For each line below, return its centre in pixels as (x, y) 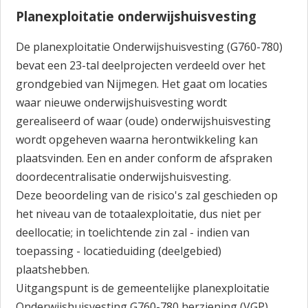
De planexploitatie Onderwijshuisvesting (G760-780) (150, 47)
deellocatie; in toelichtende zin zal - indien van (133, 232)
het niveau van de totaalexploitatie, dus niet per (139, 214)
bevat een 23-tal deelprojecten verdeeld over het (141, 65)
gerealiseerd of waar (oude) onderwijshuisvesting (144, 121)
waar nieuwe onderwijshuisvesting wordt (122, 102)
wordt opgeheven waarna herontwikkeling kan (137, 140)
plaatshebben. (53, 269)
